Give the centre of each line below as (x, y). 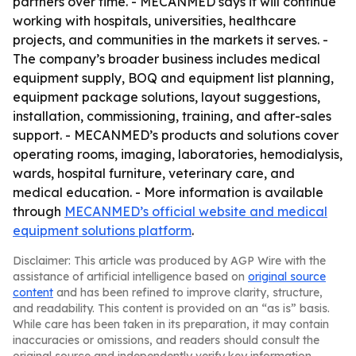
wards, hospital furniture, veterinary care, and (154, 173)
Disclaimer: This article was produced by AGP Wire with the (169, 261)
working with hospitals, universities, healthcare (155, 21)
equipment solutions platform (102, 230)
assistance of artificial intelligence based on (130, 277)
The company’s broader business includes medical (166, 59)
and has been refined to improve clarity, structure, (188, 292)
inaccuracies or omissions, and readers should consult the (166, 340)
